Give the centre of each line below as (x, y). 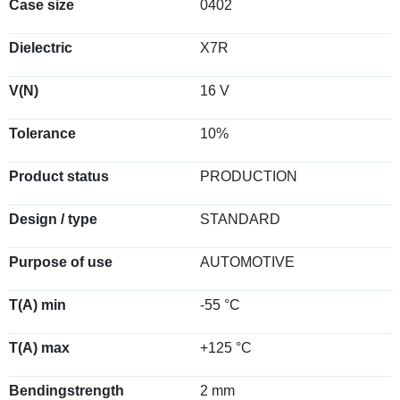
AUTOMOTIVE (247, 262)
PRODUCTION (249, 176)
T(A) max (39, 348)
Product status (59, 176)
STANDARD (240, 219)
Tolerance (42, 133)
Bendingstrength (67, 391)
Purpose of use (61, 262)
